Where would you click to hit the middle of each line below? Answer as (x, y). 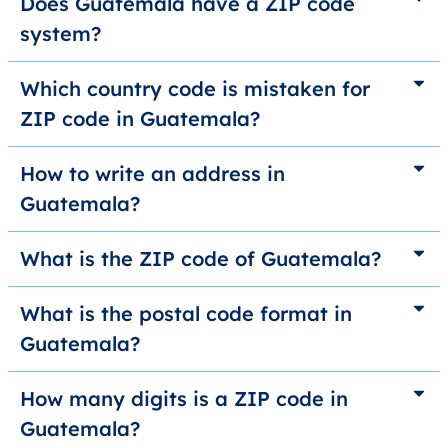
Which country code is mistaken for (195, 89)
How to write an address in (152, 174)
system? (60, 34)
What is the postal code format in (186, 314)
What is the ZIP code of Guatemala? (200, 259)
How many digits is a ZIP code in (184, 399)
